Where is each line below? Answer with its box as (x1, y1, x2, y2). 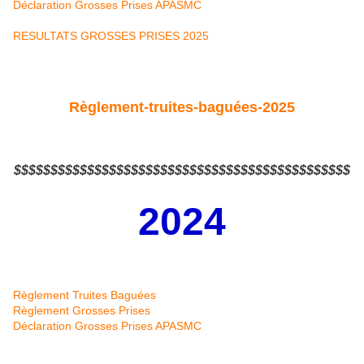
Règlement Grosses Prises (13, 304, 150, 318)
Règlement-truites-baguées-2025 (69, 98, 295, 115)
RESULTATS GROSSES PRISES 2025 (13, 29, 209, 43)
